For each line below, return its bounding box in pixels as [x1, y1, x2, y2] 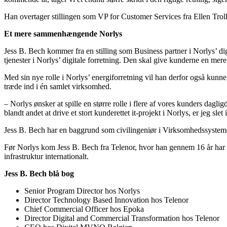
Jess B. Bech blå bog [4, 169, 74, 178]
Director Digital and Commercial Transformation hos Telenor [24, 214, 219, 223]
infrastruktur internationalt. [4, 152, 89, 161]
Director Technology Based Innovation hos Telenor [24, 196, 188, 205]
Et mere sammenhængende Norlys [4, 29, 122, 39]
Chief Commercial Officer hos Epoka [24, 205, 144, 214]
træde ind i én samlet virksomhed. [4, 82, 111, 91]
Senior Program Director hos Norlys [24, 186, 140, 196]
